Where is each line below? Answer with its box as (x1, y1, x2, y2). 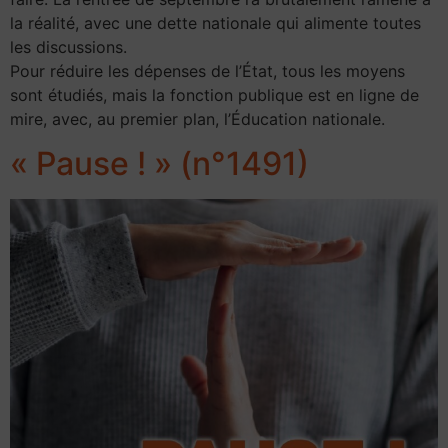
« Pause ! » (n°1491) (10, 143, 309, 183)
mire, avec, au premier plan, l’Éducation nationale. (10, 108, 385, 129)
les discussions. (10, 36, 127, 57)
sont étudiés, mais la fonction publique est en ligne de (10, 84, 419, 105)
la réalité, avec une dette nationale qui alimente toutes (10, 12, 421, 33)
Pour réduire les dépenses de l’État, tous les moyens (10, 60, 405, 81)
